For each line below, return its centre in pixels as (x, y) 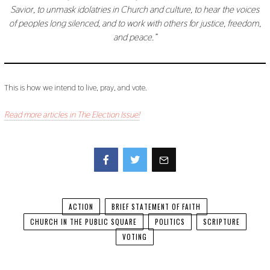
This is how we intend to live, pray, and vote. (75, 87)
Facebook (108, 185)
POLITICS (170, 221)
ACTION (81, 206)
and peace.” (135, 38)
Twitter (135, 185)
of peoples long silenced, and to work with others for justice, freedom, (135, 24)
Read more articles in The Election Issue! (72, 114)
